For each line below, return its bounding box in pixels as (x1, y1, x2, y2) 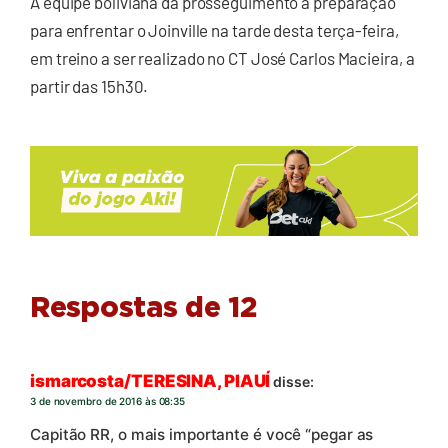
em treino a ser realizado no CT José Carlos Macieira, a (30, 48, 415, 69)
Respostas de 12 (30, 294, 257, 323)
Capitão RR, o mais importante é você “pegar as (30, 424, 374, 444)
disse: (273, 372, 314, 390)
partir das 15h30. (30, 76, 149, 97)
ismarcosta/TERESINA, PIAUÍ (30, 370, 271, 391)
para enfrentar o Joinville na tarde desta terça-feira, (30, 20, 399, 41)
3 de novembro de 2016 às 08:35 (30, 394, 185, 407)
